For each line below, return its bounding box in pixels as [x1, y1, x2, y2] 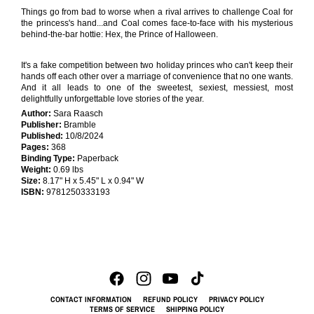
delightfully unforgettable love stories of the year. [21, 93, 204, 104]
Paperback [75, 153, 118, 163]
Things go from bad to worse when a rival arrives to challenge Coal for [21, 6, 293, 17]
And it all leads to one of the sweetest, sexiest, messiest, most [21, 82, 293, 93]
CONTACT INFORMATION [50, 294, 132, 305]
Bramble [62, 119, 96, 130]
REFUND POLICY [142, 294, 198, 305]
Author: [21, 108, 51, 118]
